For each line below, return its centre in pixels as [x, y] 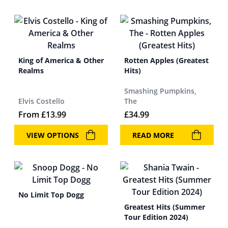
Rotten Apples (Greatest [166, 60]
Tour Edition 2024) [156, 217]
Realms [31, 70]
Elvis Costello [41, 101]
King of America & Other [61, 60]
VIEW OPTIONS [53, 135]
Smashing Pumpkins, [160, 91]
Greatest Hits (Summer [165, 207]
